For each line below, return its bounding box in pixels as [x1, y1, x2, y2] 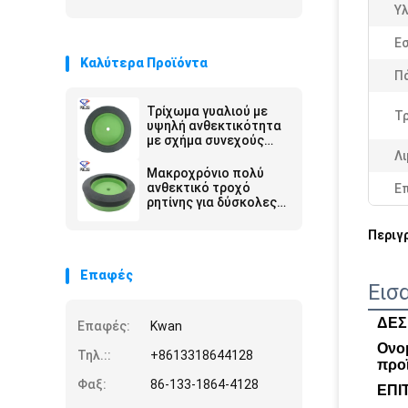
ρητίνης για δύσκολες [147, 195, 277, 209]
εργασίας [147, 148, 203, 162]
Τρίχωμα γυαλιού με [147, 104, 268, 118]
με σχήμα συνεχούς [147, 133, 264, 148]
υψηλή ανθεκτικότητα [147, 118, 281, 133]
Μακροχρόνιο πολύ [147, 166, 264, 180]
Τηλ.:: [77, 348, 111, 362]
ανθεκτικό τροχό [147, 180, 250, 195]
